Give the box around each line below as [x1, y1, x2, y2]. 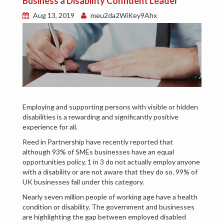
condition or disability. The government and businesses [22, 202, 194, 211]
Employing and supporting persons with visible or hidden [22, 102, 198, 111]
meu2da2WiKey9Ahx [89, 11, 157, 20]
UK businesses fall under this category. [22, 177, 144, 186]
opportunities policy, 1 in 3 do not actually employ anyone [22, 157, 200, 166]
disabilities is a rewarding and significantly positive [22, 112, 178, 121]
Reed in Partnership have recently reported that [22, 137, 173, 146]
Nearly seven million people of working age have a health [22, 192, 197, 201]
